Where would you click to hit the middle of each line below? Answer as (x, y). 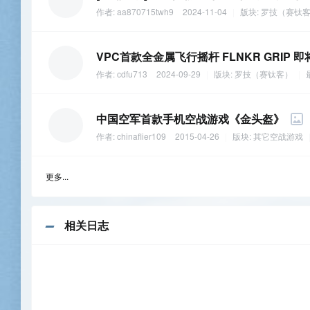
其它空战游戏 (278, 136)
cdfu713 (132, 74)
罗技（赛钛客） (264, 74)
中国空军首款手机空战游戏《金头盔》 (190, 119)
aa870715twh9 (145, 12)
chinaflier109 (142, 136)
